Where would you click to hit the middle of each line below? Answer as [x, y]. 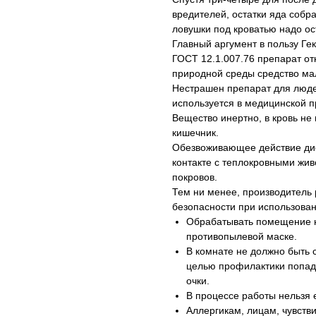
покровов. [195, 177]
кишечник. [195, 133]
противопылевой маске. [242, 236]
